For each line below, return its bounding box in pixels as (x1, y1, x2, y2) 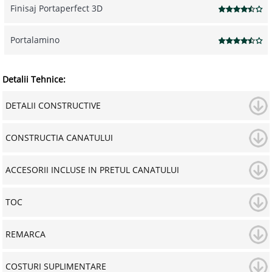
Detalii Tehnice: (2, 73, 66, 86)
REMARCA (5, 228, 46, 240)
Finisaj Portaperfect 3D (10, 2, 103, 15)
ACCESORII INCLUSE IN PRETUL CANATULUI (5, 164, 179, 176)
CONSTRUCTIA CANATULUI (5, 132, 113, 144)
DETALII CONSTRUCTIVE (5, 100, 101, 112)
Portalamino (10, 34, 59, 46)
